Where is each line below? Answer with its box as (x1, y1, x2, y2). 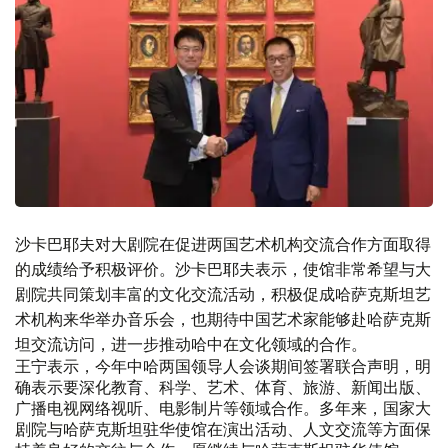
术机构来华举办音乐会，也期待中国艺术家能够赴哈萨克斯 (15, 308, 431, 329)
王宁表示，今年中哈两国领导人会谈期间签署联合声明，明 (15, 356, 431, 376)
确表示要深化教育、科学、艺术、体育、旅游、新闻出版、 (15, 377, 431, 397)
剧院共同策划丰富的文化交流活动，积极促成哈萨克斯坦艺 (15, 283, 431, 304)
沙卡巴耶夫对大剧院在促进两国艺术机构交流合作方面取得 (15, 233, 431, 254)
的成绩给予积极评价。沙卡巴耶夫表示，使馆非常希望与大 (15, 258, 431, 279)
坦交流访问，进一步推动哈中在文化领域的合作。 (15, 333, 367, 354)
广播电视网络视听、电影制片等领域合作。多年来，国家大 (15, 398, 431, 418)
